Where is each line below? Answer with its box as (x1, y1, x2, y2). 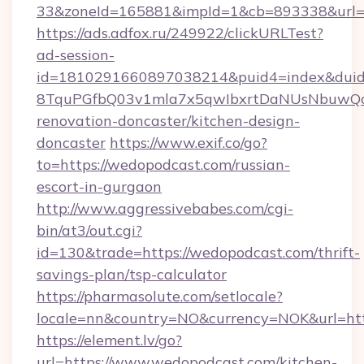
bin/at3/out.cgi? (37, 221, 142, 240)
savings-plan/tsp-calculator (37, 265, 227, 284)
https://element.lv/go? (37, 331, 182, 349)
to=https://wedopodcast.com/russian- (37, 155, 290, 174)
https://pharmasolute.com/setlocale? (37, 287, 283, 305)
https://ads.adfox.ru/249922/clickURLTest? (37, 24, 323, 42)
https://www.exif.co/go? (110, 133, 267, 152)
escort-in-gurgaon (37, 177, 162, 196)
